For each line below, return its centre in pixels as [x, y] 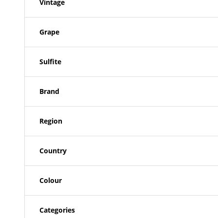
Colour [51, 181]
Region [51, 121]
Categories [57, 210]
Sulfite [50, 62]
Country [53, 151]
